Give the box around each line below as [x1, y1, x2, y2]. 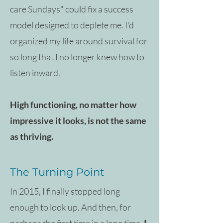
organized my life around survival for [10, 35, 147, 46]
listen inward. [10, 67, 60, 78]
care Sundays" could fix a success [10, 3, 133, 14]
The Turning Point [10, 165, 105, 178]
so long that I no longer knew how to [10, 51, 144, 62]
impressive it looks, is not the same [10, 114, 146, 126]
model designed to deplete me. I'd [10, 19, 134, 30]
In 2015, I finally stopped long [10, 185, 120, 197]
